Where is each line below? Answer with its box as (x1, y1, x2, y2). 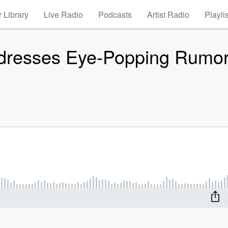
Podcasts (98, 9, 132, 20)
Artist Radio (147, 9, 189, 20)
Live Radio (44, 9, 83, 20)
